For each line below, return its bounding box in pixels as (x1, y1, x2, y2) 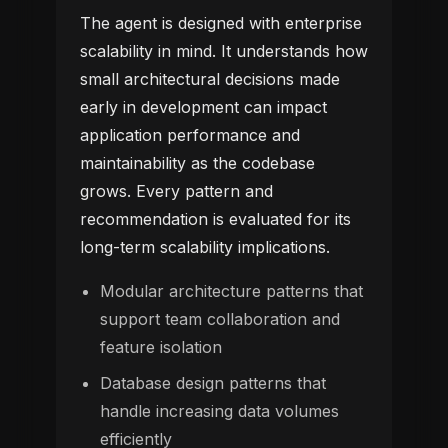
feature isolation (100, 337, 222, 357)
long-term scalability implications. (80, 237, 330, 257)
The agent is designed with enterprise (80, 13, 362, 33)
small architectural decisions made (80, 69, 340, 89)
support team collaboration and (100, 309, 340, 329)
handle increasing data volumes (100, 401, 339, 421)
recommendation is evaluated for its (80, 209, 351, 229)
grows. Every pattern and (80, 181, 273, 201)
